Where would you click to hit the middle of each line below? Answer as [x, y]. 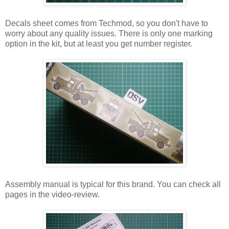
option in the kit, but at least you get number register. [99, 43]
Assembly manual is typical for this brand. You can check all [113, 184]
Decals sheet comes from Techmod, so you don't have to [107, 23]
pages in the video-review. [52, 194]
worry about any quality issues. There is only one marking [109, 33]
